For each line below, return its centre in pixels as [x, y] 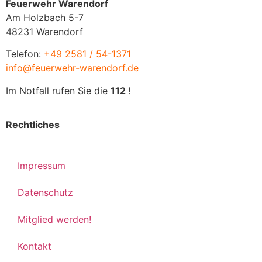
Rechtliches [33, 125]
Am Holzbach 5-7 [45, 18]
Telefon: [23, 54]
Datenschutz [45, 192]
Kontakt [35, 246]
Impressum [42, 165]
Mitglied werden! [54, 219]
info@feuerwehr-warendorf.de [72, 68]
